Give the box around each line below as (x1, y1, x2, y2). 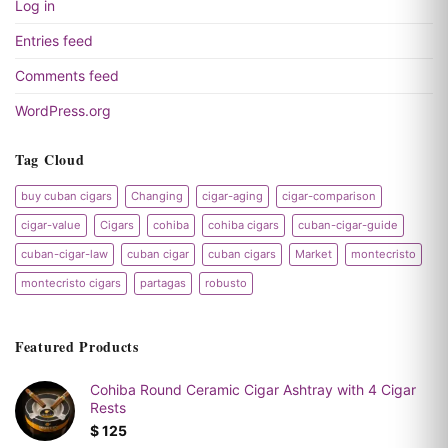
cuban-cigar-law (21, 247, 108, 262)
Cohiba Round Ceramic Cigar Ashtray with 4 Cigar (90, 381, 416, 399)
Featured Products (15, 336, 139, 358)
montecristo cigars (21, 276, 121, 291)
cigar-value (21, 218, 81, 233)
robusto (205, 276, 247, 291)
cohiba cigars (208, 218, 279, 233)
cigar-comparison (282, 189, 376, 204)
